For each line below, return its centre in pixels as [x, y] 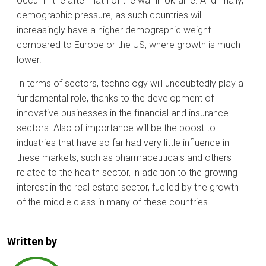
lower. [29, 59]
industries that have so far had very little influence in [123, 142]
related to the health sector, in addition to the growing [127, 172]
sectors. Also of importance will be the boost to [116, 128]
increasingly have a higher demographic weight [114, 30]
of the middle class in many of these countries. [113, 202]
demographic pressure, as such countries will [110, 15]
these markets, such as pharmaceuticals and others [124, 157]
